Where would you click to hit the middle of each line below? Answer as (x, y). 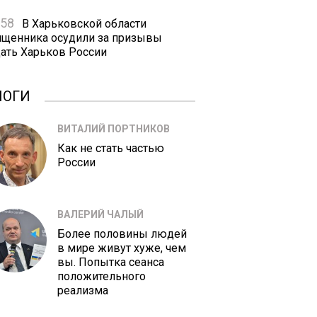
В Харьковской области (83, 24)
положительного (102, 276)
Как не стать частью (111, 148)
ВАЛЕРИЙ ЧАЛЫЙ (100, 214)
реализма (83, 290)
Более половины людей (122, 234)
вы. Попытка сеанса (111, 262)
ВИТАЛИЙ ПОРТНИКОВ (114, 129)
